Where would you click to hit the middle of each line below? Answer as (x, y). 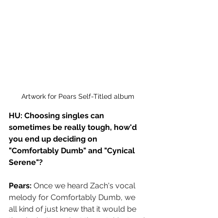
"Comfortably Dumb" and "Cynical (73, 151)
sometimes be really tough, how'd (74, 127)
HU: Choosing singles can (57, 116)
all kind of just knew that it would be (73, 209)
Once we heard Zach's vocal (85, 186)
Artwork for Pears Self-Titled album (78, 97)
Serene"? (26, 163)
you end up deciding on (54, 139)
